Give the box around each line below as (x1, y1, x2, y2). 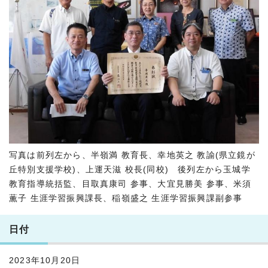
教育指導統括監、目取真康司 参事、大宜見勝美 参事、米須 (9, 179, 252, 188)
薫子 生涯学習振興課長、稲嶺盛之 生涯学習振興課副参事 (9, 193, 243, 203)
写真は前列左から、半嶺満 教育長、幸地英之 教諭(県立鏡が (9, 150, 255, 160)
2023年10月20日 (9, 255, 81, 265)
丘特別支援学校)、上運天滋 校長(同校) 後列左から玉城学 (9, 165, 251, 174)
